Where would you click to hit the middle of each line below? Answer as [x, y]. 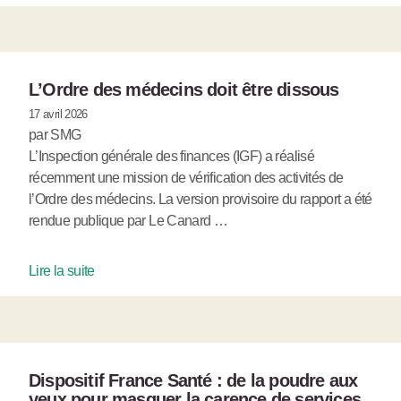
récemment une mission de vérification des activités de [186, 178]
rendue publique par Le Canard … [128, 221]
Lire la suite [62, 271]
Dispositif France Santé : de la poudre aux [193, 381]
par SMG [55, 135]
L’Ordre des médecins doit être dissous [184, 90]
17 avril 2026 [58, 115]
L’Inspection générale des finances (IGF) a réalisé [171, 157]
